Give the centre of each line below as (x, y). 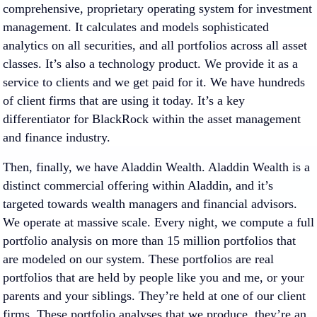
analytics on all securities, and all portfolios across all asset (155, 45)
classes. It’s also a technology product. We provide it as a (150, 64)
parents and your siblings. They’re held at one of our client (154, 296)
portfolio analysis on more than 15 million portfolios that (149, 241)
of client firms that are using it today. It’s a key (124, 100)
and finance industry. (57, 137)
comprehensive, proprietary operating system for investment (157, 8)
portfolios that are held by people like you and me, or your (154, 277)
